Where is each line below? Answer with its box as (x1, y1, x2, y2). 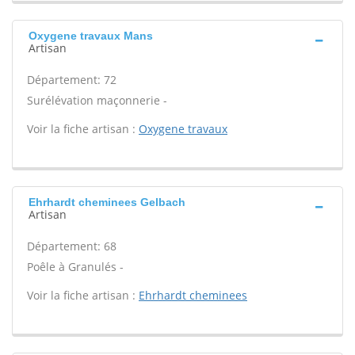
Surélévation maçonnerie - (27, 93, 167, 108)
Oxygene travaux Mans (29, 29, 153, 42)
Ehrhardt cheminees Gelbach (29, 196, 185, 208)
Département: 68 (27, 239, 116, 254)
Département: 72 (27, 72, 116, 87)
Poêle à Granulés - (27, 259, 124, 274)
